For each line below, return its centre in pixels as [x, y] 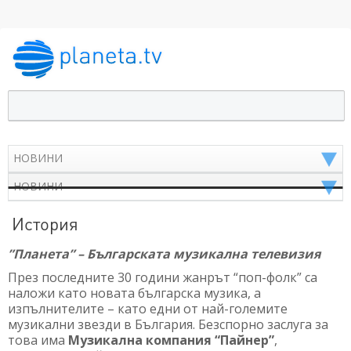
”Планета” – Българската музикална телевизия [164, 253]
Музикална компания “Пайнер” [171, 340]
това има [38, 340]
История [45, 223]
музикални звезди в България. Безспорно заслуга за [168, 324]
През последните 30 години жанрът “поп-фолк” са [163, 277]
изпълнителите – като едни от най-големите [148, 308]
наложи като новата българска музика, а [134, 293]
